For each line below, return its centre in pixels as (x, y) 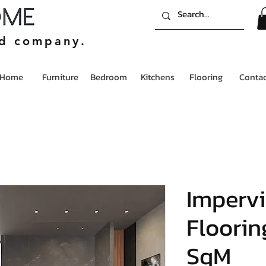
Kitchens (157, 77)
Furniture (60, 77)
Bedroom (109, 77)
